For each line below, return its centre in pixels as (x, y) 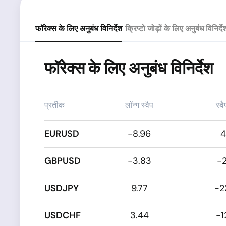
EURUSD (62, 134)
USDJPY (62, 188)
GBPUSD (63, 161)
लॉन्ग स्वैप (139, 105)
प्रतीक (54, 105)
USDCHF (63, 215)
